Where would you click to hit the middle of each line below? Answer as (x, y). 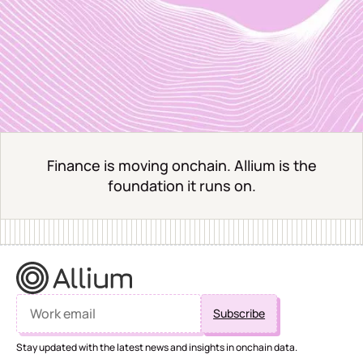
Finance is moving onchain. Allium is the (181, 165)
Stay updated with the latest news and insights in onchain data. (157, 348)
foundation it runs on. (181, 185)
